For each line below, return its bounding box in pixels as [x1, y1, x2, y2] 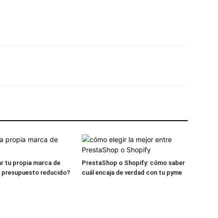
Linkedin [158, 62, 180, 69]
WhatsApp [98, 62, 124, 69]
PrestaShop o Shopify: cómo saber [82, 159, 185, 166]
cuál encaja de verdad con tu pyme [82, 169, 182, 176]
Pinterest [39, 62, 62, 69]
